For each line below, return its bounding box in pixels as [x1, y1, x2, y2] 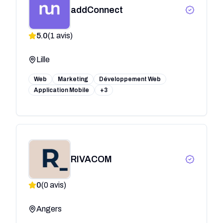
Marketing [58, 75, 88, 83]
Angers [36, 204, 62, 213]
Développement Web [99, 75, 161, 83]
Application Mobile [34, 86, 89, 94]
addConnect [70, 4, 123, 15]
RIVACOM [70, 154, 112, 164]
